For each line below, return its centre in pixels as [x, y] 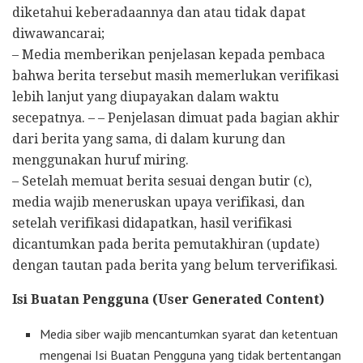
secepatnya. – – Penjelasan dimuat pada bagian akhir [176, 118]
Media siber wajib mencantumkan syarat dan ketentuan [189, 334]
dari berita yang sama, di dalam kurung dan [149, 139]
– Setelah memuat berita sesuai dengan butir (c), [162, 181]
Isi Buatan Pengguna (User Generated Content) [168, 299]
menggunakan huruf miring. [100, 160]
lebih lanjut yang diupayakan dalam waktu [145, 97]
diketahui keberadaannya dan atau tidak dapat [159, 13]
